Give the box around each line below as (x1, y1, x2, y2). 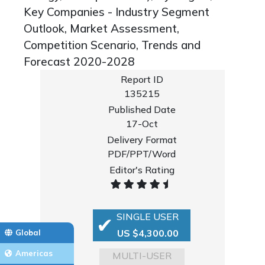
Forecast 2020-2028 (24, 54, 135, 69)
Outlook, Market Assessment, (24, 21, 179, 35)
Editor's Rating (109, 164, 174, 176)
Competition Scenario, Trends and (24, 38, 201, 52)
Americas (15, 248, 53, 258)
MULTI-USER (112, 250, 172, 261)
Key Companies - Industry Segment (24, 5, 209, 19)
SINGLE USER (117, 211, 179, 222)
